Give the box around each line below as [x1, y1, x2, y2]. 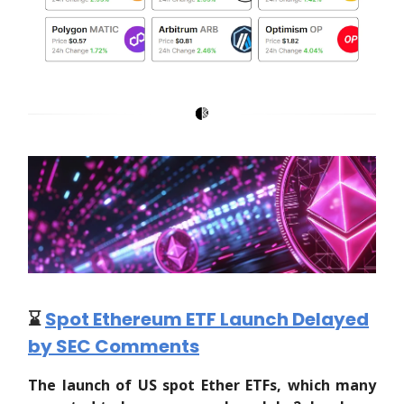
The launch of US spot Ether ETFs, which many [28, 374, 376, 395]
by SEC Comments [28, 333, 199, 359]
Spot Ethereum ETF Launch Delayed [45, 306, 369, 332]
